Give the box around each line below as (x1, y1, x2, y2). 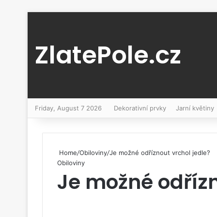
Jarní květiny (176, 104, 214, 112)
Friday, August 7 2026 (35, 104, 102, 112)
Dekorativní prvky (114, 104, 166, 112)
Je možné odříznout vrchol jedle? (109, 149, 210, 156)
